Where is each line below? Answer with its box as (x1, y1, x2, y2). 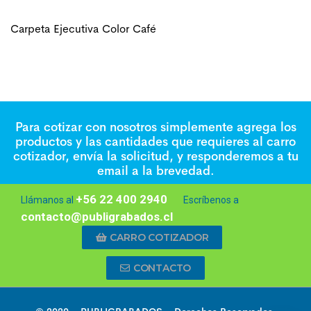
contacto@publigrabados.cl (21, 210, 173, 224)
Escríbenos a (183, 194, 239, 206)
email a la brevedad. (96, 163, 215, 179)
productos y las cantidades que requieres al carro (15, 134, 296, 150)
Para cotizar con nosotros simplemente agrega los (15, 119, 296, 135)
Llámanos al (21, 194, 76, 206)
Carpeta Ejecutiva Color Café (10, 22, 156, 36)
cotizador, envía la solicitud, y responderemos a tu (12, 149, 299, 165)
